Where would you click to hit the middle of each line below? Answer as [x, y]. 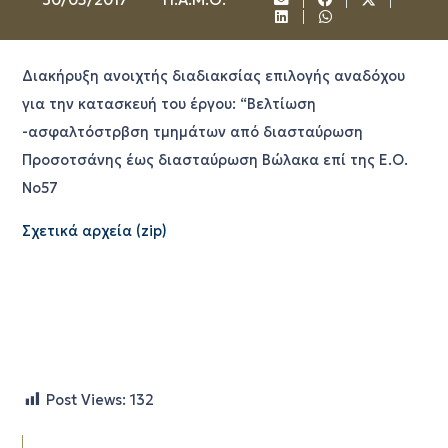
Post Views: [85, 399]
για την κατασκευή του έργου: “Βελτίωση [168, 104]
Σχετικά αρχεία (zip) [94, 230]
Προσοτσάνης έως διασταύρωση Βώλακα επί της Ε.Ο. [214, 160]
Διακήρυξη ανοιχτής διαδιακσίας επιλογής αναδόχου [213, 76]
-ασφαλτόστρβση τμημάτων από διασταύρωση [192, 132]
